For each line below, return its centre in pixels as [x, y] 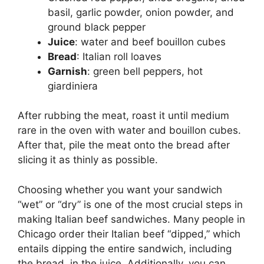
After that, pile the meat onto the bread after [124, 145]
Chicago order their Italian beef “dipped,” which [129, 234]
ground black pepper [97, 27]
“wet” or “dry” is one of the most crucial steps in [130, 204]
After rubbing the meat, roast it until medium [123, 116]
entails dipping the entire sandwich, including [125, 248]
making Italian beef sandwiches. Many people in [131, 219]
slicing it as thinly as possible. [88, 160]
